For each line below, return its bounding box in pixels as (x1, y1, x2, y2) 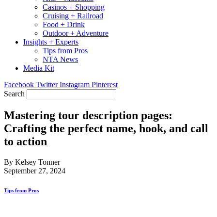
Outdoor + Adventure (43, 29, 108, 37)
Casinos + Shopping (43, 3, 105, 11)
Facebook (4, 80, 34, 89)
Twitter (36, 80, 58, 89)
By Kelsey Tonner (4, 157, 60, 166)
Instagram (60, 80, 90, 89)
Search (4, 90, 25, 98)
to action (4, 135, 47, 148)
